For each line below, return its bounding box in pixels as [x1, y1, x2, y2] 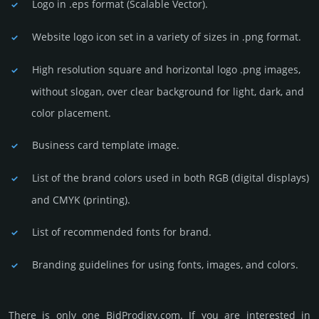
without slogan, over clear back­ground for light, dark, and [31, 84, 304, 98]
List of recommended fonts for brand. [32, 224, 211, 239]
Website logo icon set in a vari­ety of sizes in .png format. [32, 29, 301, 43]
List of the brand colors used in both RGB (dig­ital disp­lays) [32, 170, 309, 184]
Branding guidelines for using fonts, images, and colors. [32, 257, 298, 271]
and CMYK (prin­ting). [31, 192, 130, 206]
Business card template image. [32, 137, 179, 152]
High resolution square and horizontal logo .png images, [32, 62, 300, 76]
